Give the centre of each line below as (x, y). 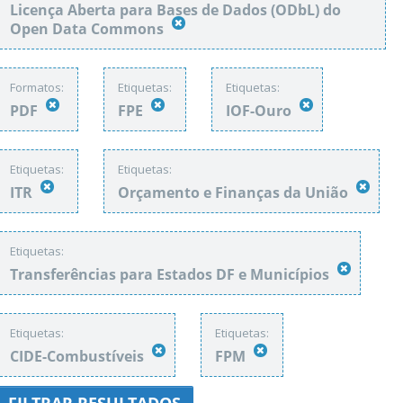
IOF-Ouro (260, 111)
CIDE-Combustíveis (79, 356)
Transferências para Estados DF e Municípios (171, 274)
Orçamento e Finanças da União (235, 193)
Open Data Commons (89, 29)
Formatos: (37, 87)
